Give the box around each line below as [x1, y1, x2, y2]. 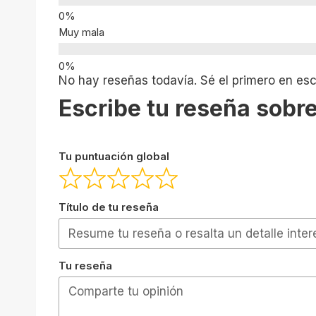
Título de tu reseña [59, 201, 159, 214]
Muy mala [59, 25, 104, 39]
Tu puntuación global [59, 150, 169, 163]
